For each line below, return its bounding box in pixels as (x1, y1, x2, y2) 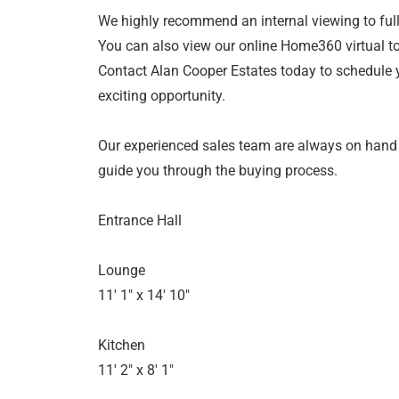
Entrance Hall (97, 212, 182, 230)
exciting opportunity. (97, 87, 225, 105)
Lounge (97, 262, 145, 280)
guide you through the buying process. (97, 162, 338, 180)
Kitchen (97, 337, 145, 354)
